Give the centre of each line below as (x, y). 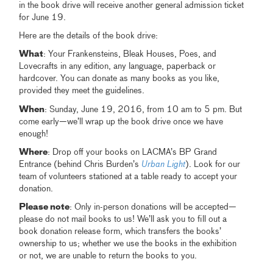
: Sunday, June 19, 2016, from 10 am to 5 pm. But (144, 109)
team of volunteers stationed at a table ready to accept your (128, 176)
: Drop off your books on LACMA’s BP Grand (133, 152)
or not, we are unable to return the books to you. (108, 256)
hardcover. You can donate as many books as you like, (119, 78)
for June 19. (43, 17)
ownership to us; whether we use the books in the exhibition (128, 243)
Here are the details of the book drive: (89, 36)
